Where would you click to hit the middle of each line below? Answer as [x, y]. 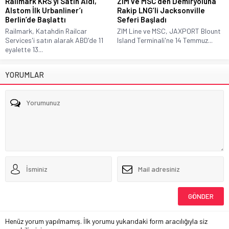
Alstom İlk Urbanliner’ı [44, 10]
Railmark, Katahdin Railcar [46, 31]
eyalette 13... [24, 49]
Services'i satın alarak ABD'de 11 [54, 40]
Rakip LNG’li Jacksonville [161, 10]
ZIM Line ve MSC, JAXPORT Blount [169, 31]
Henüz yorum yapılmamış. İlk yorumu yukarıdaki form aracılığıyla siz [106, 221]
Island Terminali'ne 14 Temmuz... [165, 40]
